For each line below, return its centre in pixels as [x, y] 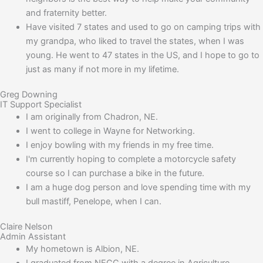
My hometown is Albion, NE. [82, 249]
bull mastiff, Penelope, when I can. [93, 201]
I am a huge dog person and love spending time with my [138, 187]
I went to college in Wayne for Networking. [110, 131]
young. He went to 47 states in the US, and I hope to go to [142, 55]
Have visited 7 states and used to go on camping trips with [143, 27]
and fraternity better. [66, 13]
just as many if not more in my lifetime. [102, 69]
